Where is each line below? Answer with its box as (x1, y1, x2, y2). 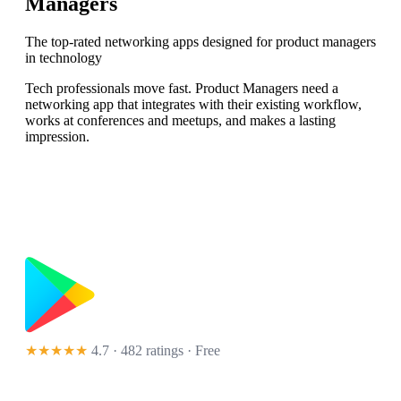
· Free (183, 343, 220, 359)
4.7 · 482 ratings (91, 343, 183, 359)
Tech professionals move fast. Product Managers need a (25, 81, 338, 97)
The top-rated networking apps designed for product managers (25, 34, 376, 50)
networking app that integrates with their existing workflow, (25, 97, 362, 113)
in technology (25, 50, 102, 66)
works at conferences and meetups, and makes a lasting (25, 113, 336, 129)
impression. (25, 129, 90, 145)
